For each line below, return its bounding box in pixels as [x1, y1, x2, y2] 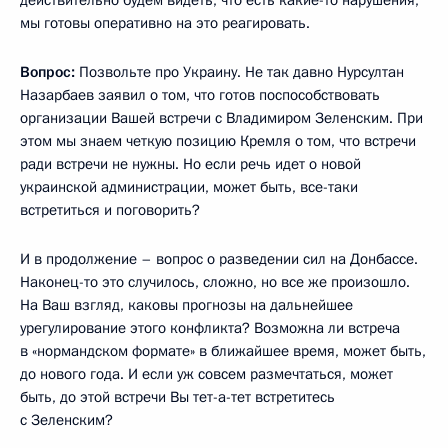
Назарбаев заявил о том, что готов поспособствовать [20, 84, 380, 105]
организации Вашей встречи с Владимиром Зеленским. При [20, 107, 423, 128]
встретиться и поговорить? [20, 199, 200, 220]
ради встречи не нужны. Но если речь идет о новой [20, 153, 361, 174]
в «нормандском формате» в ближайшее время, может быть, [20, 340, 426, 361]
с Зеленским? [20, 409, 113, 430]
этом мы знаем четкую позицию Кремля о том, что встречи [20, 130, 416, 151]
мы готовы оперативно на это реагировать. [20, 12, 310, 33]
